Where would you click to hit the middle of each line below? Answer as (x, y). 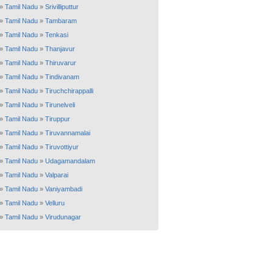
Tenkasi (57, 35)
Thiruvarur (61, 63)
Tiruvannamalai (68, 133)
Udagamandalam (70, 161)
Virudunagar (63, 217)
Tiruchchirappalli (69, 91)
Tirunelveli (60, 105)
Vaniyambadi (64, 189)
